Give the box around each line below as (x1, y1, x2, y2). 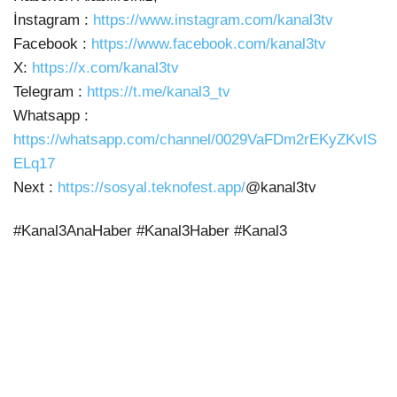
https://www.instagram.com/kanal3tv (93, 12, 333, 29)
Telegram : (13, 83, 87, 101)
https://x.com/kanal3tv (32, 59, 179, 77)
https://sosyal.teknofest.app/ (58, 179, 245, 197)
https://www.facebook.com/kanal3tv (91, 35, 326, 53)
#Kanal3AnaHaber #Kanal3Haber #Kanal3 (13, 222, 287, 240)
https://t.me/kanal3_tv (87, 83, 230, 101)
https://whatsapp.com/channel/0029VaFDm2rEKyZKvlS (13, 131, 377, 149)
